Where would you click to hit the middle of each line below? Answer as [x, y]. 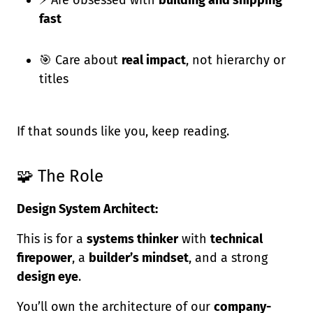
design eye [48, 277]
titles [54, 79]
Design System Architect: [87, 209]
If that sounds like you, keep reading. [123, 131]
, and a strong [228, 258]
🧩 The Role [60, 176]
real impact [154, 60]
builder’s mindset [139, 258]
